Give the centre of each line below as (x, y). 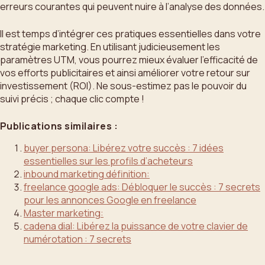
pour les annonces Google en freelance (110, 200)
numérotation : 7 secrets (77, 239)
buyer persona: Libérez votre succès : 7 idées (124, 148)
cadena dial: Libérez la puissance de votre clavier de (136, 226)
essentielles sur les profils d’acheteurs (108, 161)
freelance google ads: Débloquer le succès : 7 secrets (142, 187)
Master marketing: (64, 213)
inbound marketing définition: (87, 174)
